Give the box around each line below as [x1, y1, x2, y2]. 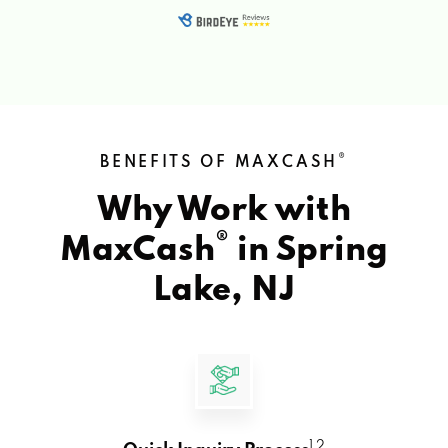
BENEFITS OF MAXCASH [99, 154, 339, 171]
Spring [276, 233, 388, 268]
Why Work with [97, 193, 351, 228]
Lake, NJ [153, 273, 295, 308]
